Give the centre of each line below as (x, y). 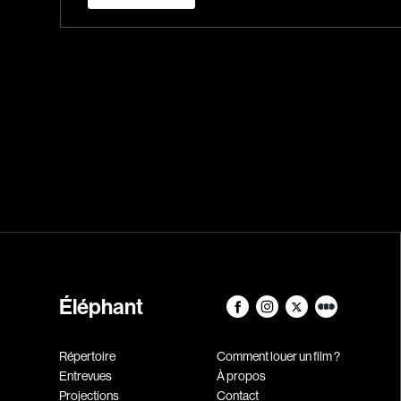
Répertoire (88, 357)
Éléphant (102, 307)
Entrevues (86, 376)
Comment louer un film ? (278, 357)
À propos (241, 376)
